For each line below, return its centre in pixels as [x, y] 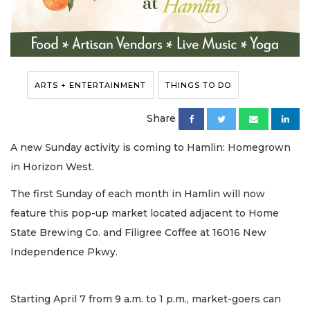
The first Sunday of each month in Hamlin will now [138, 193]
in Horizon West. [54, 167]
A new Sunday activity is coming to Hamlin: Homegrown [151, 148]
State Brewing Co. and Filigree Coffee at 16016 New [138, 232]
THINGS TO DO [198, 85]
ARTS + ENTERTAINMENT [90, 85]
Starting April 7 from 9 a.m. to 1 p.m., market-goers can [146, 299]
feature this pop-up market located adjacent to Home [145, 213]
